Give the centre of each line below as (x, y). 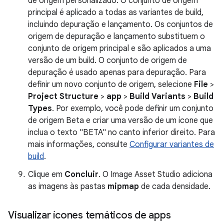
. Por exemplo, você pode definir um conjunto (133, 108)
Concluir (81, 174)
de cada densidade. (175, 186)
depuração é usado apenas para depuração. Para (117, 72)
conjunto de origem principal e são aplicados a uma (119, 48)
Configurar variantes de (172, 144)
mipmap (123, 186)
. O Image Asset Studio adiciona (155, 174)
